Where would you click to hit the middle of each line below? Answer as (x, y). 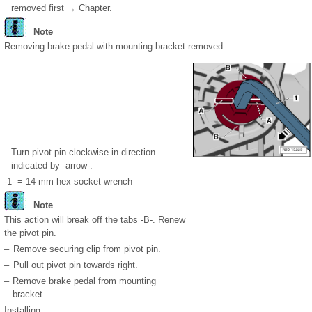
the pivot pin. (30, 233)
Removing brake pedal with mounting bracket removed (114, 47)
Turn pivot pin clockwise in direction (83, 152)
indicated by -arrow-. (52, 165)
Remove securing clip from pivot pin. (87, 249)
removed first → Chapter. (62, 8)
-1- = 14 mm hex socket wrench (68, 181)
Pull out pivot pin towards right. (76, 265)
